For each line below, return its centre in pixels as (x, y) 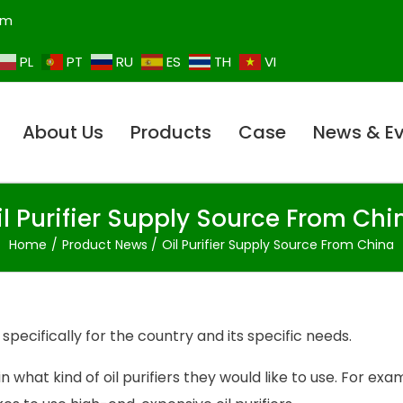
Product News (104, 245)
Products (171, 133)
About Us (63, 133)
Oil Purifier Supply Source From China (278, 245)
